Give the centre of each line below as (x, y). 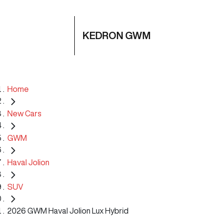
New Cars (24, 113)
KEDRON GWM (117, 35)
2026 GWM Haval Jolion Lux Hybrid (68, 211)
